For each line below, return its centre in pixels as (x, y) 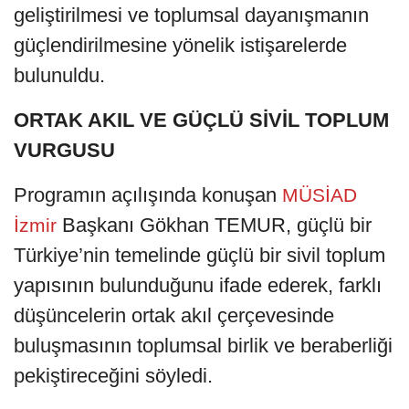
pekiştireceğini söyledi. (113, 376)
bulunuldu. (59, 76)
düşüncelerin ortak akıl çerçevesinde (174, 316)
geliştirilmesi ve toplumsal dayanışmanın (191, 16)
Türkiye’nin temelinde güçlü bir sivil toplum (199, 256)
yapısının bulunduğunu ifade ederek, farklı (198, 286)
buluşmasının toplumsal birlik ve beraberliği (203, 346)
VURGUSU (64, 151)
